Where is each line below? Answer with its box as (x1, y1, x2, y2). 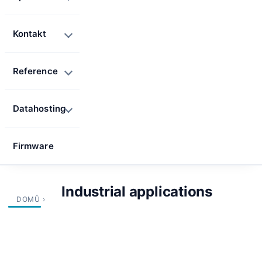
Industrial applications (61, 183, 212, 200)
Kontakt (13, 28, 47, 39)
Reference (13, 65, 58, 77)
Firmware (13, 140, 54, 151)
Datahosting (13, 103, 65, 114)
